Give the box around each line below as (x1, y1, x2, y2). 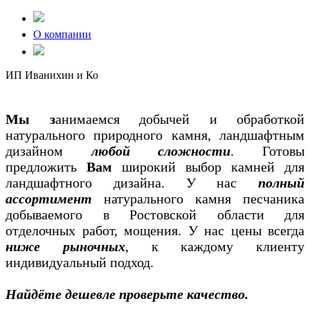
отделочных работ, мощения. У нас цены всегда (6, 222, 304, 238)
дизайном (6, 143, 91, 158)
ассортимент (6, 190, 92, 206)
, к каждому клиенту (125, 238, 304, 254)
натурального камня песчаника (92, 190, 304, 206)
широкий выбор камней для (112, 158, 304, 174)
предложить (6, 158, 86, 174)
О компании (33, 28, 91, 40)
